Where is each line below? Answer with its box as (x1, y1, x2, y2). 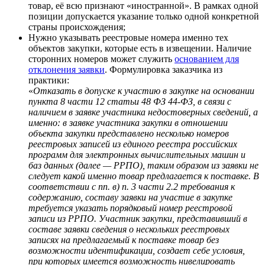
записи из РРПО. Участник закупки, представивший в (28, 213, 247, 224)
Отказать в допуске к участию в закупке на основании (33, 85, 254, 96)
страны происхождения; (28, 21, 125, 32)
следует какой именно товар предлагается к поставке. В (28, 170, 259, 181)
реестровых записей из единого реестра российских (28, 138, 237, 149)
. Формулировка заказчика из (105, 64, 222, 75)
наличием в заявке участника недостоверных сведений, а (28, 106, 258, 117)
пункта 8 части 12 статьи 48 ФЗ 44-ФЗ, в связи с (28, 96, 231, 106)
